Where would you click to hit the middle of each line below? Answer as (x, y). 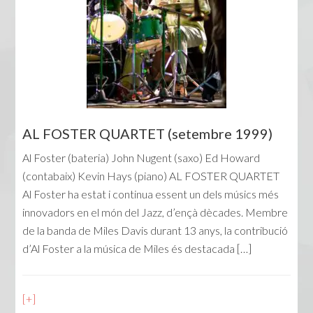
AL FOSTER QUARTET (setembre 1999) (148, 134)
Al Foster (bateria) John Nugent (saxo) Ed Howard (141, 158)
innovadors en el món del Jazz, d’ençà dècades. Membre (155, 212)
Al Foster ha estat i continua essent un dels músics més (151, 194)
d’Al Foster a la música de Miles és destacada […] (137, 249)
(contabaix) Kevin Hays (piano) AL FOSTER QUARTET (151, 176)
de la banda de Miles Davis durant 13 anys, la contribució (155, 231)
